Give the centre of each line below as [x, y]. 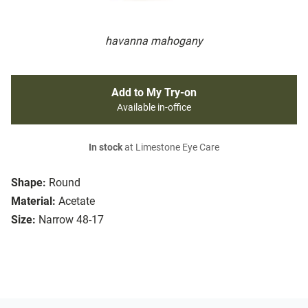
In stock [106, 148]
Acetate [77, 201]
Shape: [29, 183]
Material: [33, 201]
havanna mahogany [154, 41]
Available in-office [154, 108]
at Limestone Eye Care [171, 148]
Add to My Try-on [154, 93]
